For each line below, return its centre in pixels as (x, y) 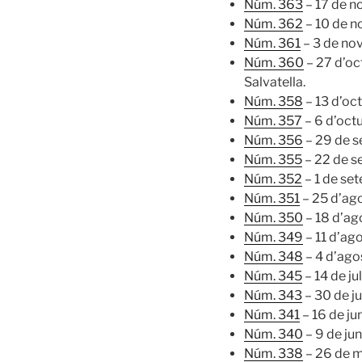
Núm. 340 (274, 334)
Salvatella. (275, 82)
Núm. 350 (274, 217)
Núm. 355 (273, 159)
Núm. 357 (273, 120)
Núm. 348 (274, 256)
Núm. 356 (274, 140)
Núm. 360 (274, 62)
